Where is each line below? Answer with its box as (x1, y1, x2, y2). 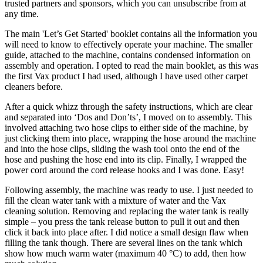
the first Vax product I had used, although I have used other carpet (5, 71, 248, 82)
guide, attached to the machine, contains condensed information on (5, 50, 251, 60)
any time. (5, 9, 39, 19)
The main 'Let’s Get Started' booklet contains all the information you (5, 29, 257, 39)
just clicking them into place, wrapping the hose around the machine (5, 133, 256, 144)
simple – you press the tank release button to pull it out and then (5, 217, 240, 227)
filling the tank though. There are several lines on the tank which (5, 238, 242, 248)
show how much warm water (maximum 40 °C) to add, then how (5, 248, 247, 259)
